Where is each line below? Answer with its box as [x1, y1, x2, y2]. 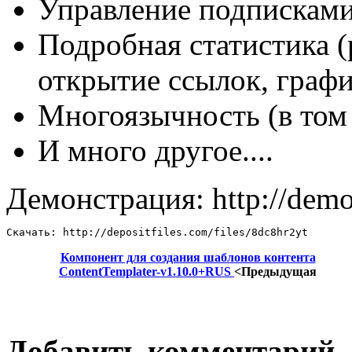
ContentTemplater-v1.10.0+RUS [59, 265, 234, 279]
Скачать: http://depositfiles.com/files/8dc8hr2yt [6, 226, 308, 239]
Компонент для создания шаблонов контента [60, 251, 316, 265]
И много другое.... [38, 134, 273, 168]
